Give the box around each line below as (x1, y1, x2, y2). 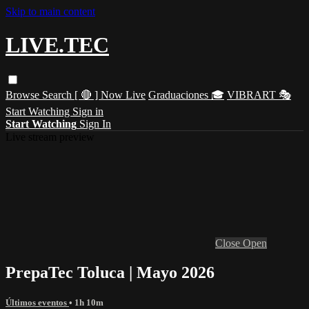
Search (42, 88, 74, 101)
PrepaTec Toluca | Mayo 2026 (6, 263, 215, 281)
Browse (6, 88, 42, 101)
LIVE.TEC (6, 32, 109, 58)
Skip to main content (6, 6, 95, 17)
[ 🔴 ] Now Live (74, 88, 146, 101)
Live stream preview (6, 130, 94, 143)
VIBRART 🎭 (227, 88, 291, 101)
